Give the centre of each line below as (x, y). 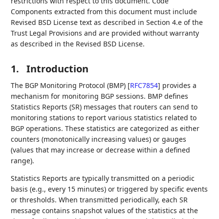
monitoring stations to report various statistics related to (104, 118)
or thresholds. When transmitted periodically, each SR (99, 200)
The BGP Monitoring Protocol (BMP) (69, 85)
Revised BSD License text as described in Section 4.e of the (107, 22)
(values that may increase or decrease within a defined (101, 150)
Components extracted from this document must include (104, 11)
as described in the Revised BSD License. (78, 44)
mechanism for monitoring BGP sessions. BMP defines (100, 96)
